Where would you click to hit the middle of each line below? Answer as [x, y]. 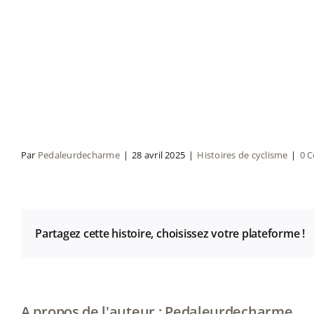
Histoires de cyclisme [243, 155]
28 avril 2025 [159, 155]
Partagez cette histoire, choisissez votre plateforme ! [170, 233]
